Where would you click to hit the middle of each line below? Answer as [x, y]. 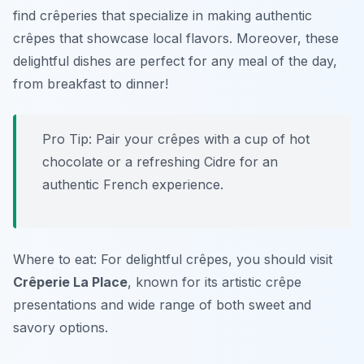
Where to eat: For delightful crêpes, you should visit [173, 260]
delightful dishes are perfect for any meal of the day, [175, 61]
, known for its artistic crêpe [214, 282]
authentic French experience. [133, 185]
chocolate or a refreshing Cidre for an [160, 162]
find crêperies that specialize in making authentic [162, 16]
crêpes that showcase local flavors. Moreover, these [176, 39]
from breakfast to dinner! [91, 84]
